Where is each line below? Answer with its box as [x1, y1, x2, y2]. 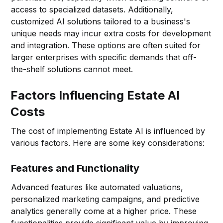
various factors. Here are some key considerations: [11, 137, 205, 148]
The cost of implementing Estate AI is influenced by [11, 125, 206, 136]
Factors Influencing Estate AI [10, 88, 180, 103]
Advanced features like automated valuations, [11, 182, 184, 192]
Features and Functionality [11, 162, 140, 174]
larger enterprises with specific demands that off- [11, 52, 197, 62]
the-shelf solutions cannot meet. [11, 64, 133, 74]
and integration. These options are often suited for [11, 40, 201, 50]
